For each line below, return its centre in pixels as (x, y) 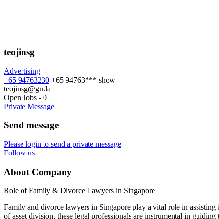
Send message (31, 125)
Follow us (19, 153)
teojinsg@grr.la (27, 88)
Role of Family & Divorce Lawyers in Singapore (79, 191)
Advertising (22, 71)
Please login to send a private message (63, 144)
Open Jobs (20, 97)
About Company (38, 172)
